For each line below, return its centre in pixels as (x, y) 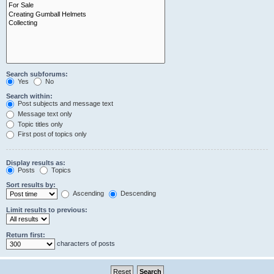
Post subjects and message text (65, 104)
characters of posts (85, 244)
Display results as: (36, 162)
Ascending (87, 194)
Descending (137, 194)
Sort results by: (31, 185)
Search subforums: (37, 74)
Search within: (29, 96)
